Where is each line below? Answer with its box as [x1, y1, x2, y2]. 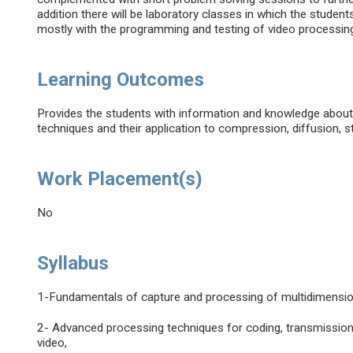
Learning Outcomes [37, 69, 205, 91]
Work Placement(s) [37, 168, 203, 191]
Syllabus [37, 252, 110, 275]
